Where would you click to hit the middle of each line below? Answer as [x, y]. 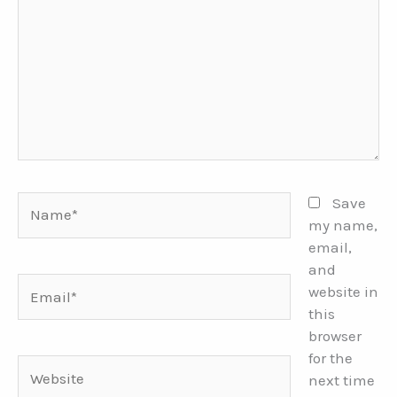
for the [330, 358]
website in [343, 291]
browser [335, 335]
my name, [343, 225]
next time [341, 380]
